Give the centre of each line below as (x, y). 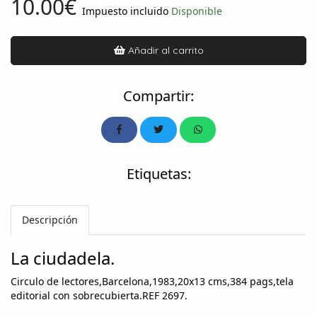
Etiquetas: (158, 173)
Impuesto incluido (125, 11)
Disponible (197, 11)
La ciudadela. (63, 258)
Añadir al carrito (165, 50)
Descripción (50, 219)
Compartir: (158, 96)
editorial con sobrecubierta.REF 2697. (99, 295)
